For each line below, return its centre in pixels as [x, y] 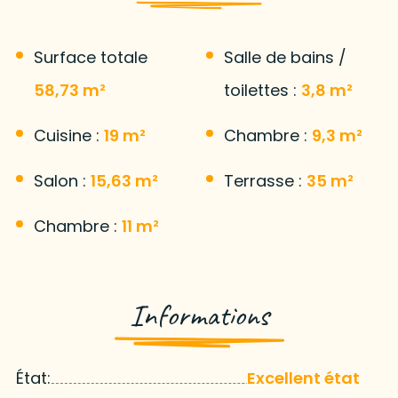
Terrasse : [265, 181]
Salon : [62, 181]
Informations [199, 315]
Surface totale [90, 58]
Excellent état [304, 378]
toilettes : [263, 91]
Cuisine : [68, 136]
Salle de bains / [285, 58]
